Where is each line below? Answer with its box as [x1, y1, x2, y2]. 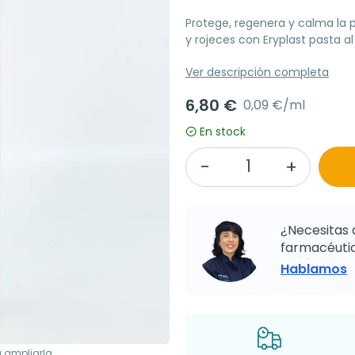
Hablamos [281, 260, 347, 279]
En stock [200, 124, 246, 140]
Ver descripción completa [185, 64, 329, 81]
